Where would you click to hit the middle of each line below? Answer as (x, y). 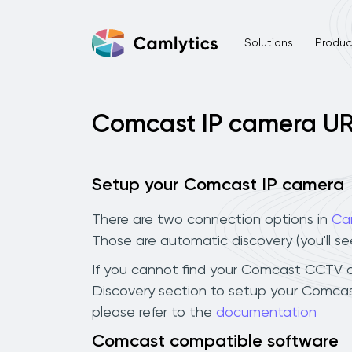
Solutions (268, 43)
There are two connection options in (212, 220)
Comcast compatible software (215, 341)
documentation (266, 312)
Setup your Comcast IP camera (218, 185)
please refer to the (154, 312)
